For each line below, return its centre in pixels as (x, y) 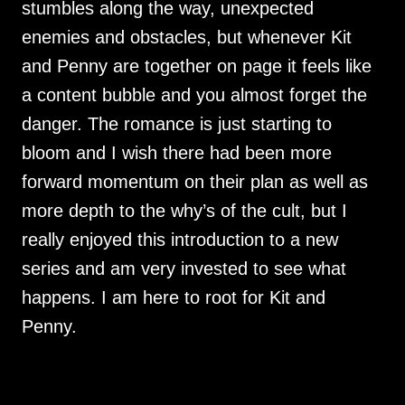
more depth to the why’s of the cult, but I (184, 211)
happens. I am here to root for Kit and (174, 297)
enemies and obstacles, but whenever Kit (187, 37)
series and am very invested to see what (184, 268)
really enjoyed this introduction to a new (180, 240)
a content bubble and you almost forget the (194, 95)
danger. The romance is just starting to (177, 124)
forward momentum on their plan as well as (195, 182)
